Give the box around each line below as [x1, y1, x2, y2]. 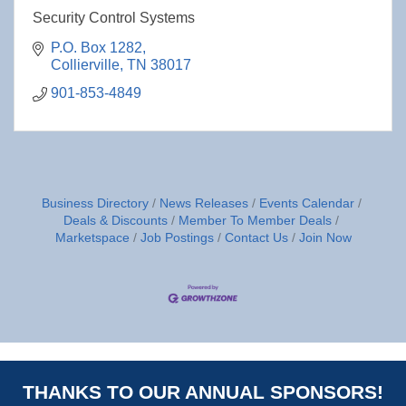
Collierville [51, 57, 120, 72]
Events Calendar [258, 197, 354, 210]
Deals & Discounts [63, 214, 168, 227]
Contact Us [224, 231, 288, 245]
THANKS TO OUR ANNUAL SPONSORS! [23, 382, 383, 403]
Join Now [298, 231, 352, 245]
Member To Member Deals [179, 214, 332, 227]
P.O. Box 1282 [51, 40, 142, 55]
